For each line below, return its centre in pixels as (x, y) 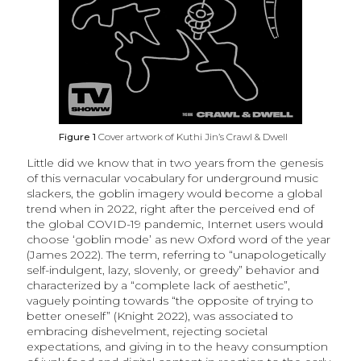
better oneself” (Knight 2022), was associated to (160, 315)
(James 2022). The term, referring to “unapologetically (176, 254)
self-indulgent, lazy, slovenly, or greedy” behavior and (172, 270)
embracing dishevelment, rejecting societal (147, 331)
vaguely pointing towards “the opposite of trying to (170, 300)
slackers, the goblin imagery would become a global (174, 193)
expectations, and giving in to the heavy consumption (177, 346)
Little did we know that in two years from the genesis (174, 162)
